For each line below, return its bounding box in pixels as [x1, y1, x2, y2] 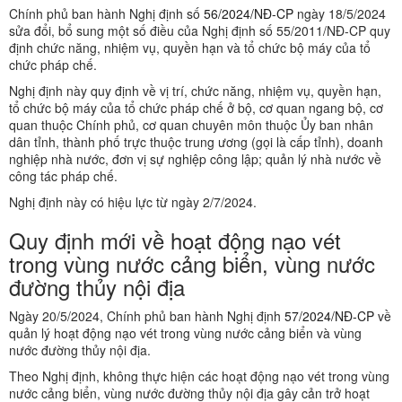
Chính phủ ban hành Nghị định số [9, 4, 204, 23]
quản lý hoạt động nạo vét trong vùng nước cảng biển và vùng [9, 324, 362, 343]
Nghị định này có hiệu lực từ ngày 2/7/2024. [9, 193, 257, 212]
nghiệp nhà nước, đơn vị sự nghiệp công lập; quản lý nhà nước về [9, 150, 381, 169]
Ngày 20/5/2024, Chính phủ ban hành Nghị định [9, 307, 284, 326]
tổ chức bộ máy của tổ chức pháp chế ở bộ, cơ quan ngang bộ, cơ [9, 99, 383, 118]
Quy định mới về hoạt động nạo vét [9, 224, 341, 257]
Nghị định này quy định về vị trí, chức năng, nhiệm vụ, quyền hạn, [9, 82, 381, 100]
